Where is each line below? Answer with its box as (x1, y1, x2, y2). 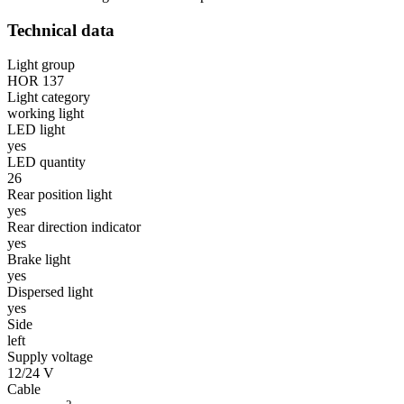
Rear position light (7, 187, 112, 203)
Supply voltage (7, 349, 93, 365)
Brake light (7, 252, 70, 268)
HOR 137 (7, 73, 64, 89)
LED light (7, 122, 65, 138)
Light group (7, 57, 75, 73)
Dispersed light (7, 284, 93, 300)
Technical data (7, 20, 115, 40)
